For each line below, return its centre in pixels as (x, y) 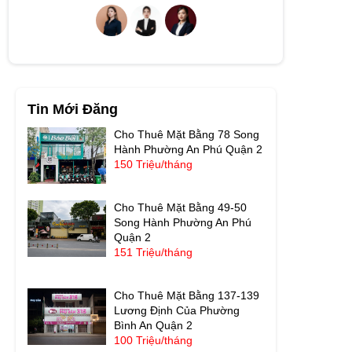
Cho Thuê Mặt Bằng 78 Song (187, 134)
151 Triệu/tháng (153, 252)
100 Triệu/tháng (153, 340)
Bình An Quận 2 (153, 325)
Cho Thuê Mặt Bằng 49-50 (180, 207)
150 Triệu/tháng (153, 164)
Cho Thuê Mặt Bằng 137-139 (187, 295)
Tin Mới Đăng (73, 109)
